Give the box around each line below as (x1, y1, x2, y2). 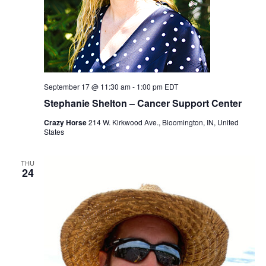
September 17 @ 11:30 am (43, 81, 131, 91)
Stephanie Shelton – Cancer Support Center (43, 96, 242, 110)
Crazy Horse (43, 116, 88, 128)
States (43, 126, 64, 137)
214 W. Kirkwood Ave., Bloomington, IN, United (88, 116, 239, 127)
